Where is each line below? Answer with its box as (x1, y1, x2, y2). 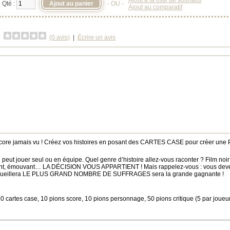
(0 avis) (49, 34, 70, 42)
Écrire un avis (78, 34, 116, 42)
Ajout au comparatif (128, 4, 182, 11)
